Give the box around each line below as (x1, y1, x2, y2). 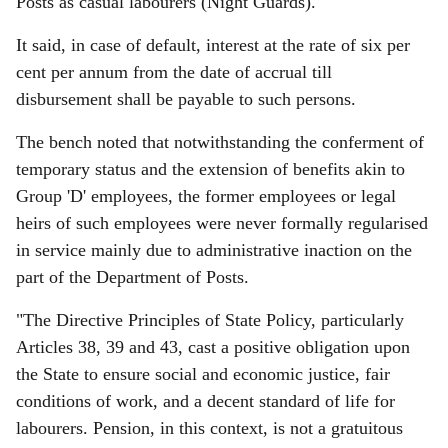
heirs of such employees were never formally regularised (16, 213, 428, 233)
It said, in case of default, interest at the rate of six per (16, 35, 410, 55)
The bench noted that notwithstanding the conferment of (16, 132, 424, 152)
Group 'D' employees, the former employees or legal (16, 186, 396, 206)
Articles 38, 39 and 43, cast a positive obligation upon (16, 337, 410, 357)
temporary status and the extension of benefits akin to (16, 159, 405, 179)
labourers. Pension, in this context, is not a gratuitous (16, 418, 403, 438)
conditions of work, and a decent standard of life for (16, 391, 395, 411)
